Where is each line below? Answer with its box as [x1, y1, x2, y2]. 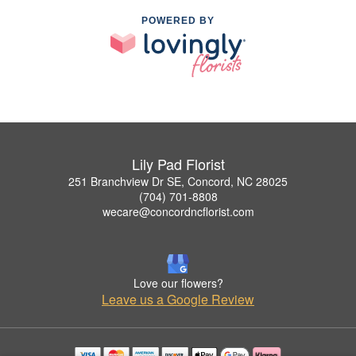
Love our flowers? [133, 274, 223, 291]
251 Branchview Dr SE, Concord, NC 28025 [68, 172, 288, 189]
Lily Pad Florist [131, 153, 225, 174]
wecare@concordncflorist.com [102, 203, 254, 219]
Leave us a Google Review [102, 289, 254, 308]
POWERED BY [141, 14, 215, 26]
